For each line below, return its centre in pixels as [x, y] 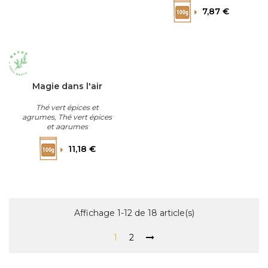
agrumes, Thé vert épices [67, 117]
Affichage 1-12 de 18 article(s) [134, 213]
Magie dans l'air [67, 86]
